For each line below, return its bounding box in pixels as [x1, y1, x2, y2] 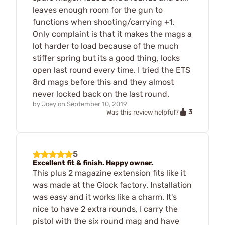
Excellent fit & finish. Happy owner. [33, 159, 153, 168]
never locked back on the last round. [33, 89, 169, 99]
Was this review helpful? [106, 108, 179, 116]
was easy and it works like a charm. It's [33, 192, 177, 202]
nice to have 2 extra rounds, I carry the [33, 204, 178, 214]
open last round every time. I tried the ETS [33, 65, 190, 75]
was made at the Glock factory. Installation [33, 180, 192, 190]
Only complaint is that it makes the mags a [33, 29, 192, 39]
